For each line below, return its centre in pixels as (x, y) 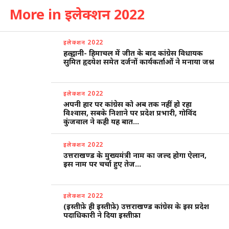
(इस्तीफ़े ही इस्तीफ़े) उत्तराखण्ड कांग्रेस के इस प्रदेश (136, 206)
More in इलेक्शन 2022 (77, 14)
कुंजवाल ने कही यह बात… (101, 121)
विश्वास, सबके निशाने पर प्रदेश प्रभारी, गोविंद (130, 112)
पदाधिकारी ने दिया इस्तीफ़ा (102, 215)
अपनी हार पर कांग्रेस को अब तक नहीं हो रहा (128, 104)
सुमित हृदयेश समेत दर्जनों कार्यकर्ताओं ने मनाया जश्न (139, 61)
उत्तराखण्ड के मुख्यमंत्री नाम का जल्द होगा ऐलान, (135, 155)
